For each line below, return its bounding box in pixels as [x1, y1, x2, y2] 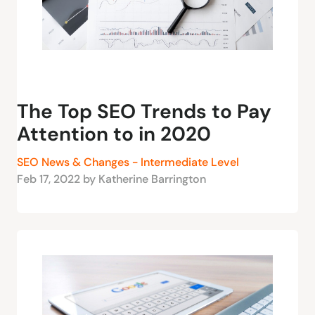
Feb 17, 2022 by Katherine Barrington [17, 172, 206, 187]
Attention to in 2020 [17, 121, 211, 148]
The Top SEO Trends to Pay [17, 98, 271, 125]
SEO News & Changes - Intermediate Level [17, 155, 239, 170]
